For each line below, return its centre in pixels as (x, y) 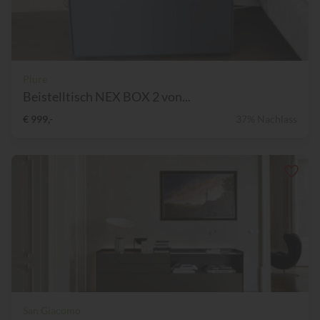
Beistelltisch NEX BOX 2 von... (107, 97)
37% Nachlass (266, 119)
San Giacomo (52, 311)
